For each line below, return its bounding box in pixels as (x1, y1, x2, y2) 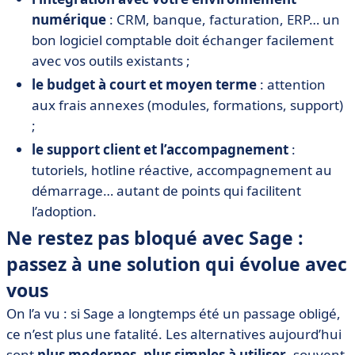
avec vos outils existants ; (32, 52, 190, 71)
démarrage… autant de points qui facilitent (32, 181, 301, 200)
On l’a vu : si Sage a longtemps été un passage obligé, (6, 304, 341, 323)
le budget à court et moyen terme (32, 75, 257, 94)
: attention (257, 75, 326, 94)
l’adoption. (32, 202, 97, 221)
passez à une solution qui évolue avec (6, 251, 347, 277)
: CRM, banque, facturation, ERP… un (106, 10, 340, 29)
